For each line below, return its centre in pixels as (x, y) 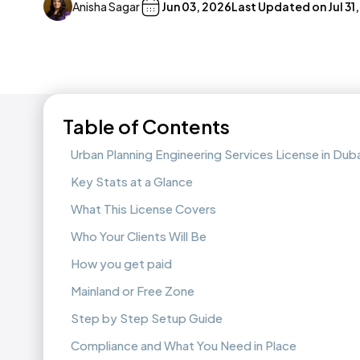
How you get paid (121, 264)
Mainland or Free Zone (133, 291)
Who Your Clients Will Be (139, 236)
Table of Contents (146, 127)
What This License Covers (143, 209)
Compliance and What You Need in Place (184, 346)
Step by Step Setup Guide (147, 318)
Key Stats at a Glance (132, 182)
